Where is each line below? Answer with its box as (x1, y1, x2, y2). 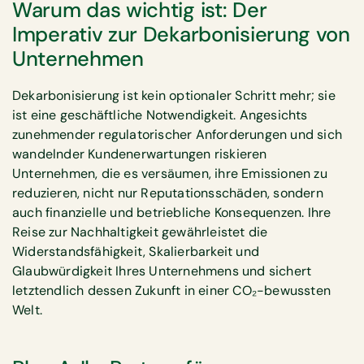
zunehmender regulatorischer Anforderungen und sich (12, 125, 343, 143)
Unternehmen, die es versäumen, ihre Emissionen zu (12, 164, 327, 182)
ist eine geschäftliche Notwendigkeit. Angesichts (12, 106, 308, 123)
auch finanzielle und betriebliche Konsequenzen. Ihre (12, 203, 331, 221)
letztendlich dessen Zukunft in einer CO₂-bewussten (12, 281, 331, 299)
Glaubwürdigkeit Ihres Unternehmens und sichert (12, 262, 312, 279)
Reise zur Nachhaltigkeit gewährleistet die (12, 223, 268, 240)
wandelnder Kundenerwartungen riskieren (12, 145, 267, 162)
